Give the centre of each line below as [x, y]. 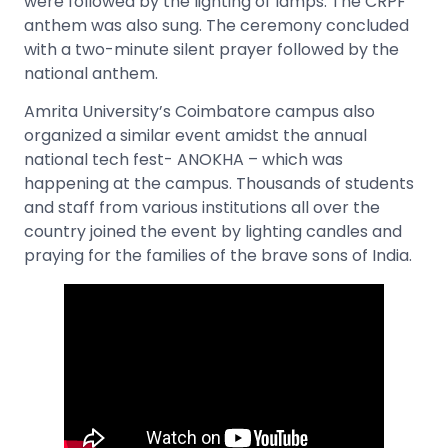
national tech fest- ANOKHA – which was [183, 160]
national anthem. [91, 73]
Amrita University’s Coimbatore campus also [199, 112]
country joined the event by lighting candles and [213, 232]
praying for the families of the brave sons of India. [218, 256]
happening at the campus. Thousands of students [219, 184]
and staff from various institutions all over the [202, 208]
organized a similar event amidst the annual [195, 136]
